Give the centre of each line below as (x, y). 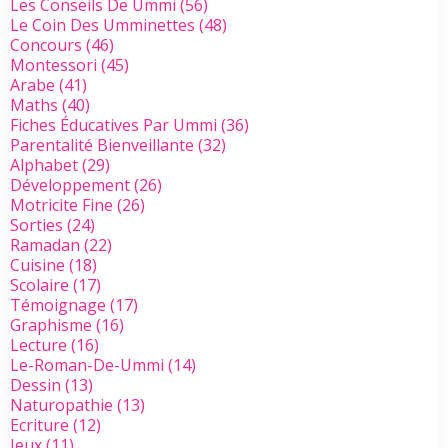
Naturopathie (61, 405)
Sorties (36, 225)
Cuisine (37, 265)
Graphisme (51, 325)
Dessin (35, 385)
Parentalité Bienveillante (102, 145)
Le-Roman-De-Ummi (87, 365)
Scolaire (39, 285)
